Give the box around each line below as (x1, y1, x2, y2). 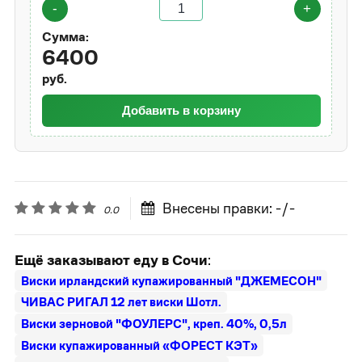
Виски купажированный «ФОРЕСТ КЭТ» (20, 338, 258, 354)
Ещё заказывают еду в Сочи (15, 250, 208, 270)
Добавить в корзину (121, 103, 241, 117)
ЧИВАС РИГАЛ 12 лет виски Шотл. (20, 294, 221, 310)
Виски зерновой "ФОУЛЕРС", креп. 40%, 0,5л (20, 316, 287, 332)
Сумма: (41, 28, 89, 46)
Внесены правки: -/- (158, 199, 295, 218)
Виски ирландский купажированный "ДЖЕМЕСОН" (20, 272, 322, 288)
